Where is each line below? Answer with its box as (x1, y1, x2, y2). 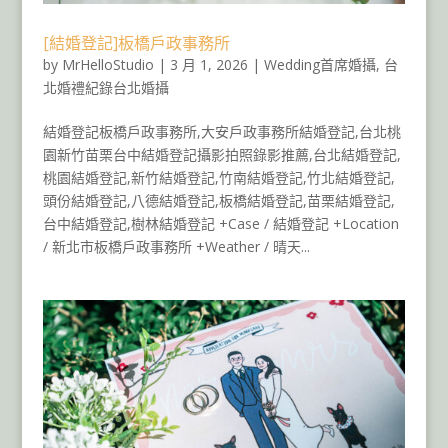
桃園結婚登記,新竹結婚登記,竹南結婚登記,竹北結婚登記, (42, 167, 395, 187)
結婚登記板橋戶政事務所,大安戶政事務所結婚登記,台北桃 (42, 121, 401, 141)
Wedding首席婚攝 (263, 54, 376, 74)
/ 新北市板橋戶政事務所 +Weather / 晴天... (42, 236, 310, 256)
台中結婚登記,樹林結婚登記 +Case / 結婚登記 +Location (42, 213, 399, 233)
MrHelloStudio (61, 54, 154, 74)
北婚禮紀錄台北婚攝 (42, 77, 169, 97)
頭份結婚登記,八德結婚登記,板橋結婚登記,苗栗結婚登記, (42, 190, 395, 210)
